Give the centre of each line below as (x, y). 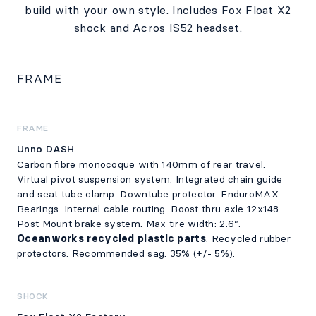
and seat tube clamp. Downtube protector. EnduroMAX (148, 194)
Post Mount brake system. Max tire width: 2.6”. (129, 224)
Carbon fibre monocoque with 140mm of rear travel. (141, 164)
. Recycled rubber (248, 238)
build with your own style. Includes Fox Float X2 (158, 10)
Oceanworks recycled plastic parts (111, 238)
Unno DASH (46, 149)
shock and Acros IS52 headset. (158, 28)
